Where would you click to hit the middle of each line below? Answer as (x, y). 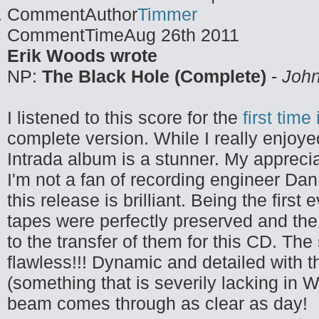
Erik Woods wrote (82, 56)
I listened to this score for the (125, 117)
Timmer (167, 14)
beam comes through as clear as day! (157, 303)
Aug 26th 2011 (182, 35)
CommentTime (66, 35)
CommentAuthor (72, 14)
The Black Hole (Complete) (154, 76)
